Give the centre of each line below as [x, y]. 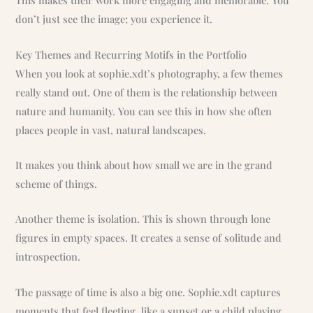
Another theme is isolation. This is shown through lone [143, 219]
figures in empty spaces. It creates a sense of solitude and [149, 238]
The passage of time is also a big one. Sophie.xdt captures [148, 292]
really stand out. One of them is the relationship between [147, 92]
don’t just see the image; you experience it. [114, 19]
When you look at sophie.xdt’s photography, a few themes [150, 73]
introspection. [48, 257]
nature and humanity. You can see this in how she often [144, 111]
